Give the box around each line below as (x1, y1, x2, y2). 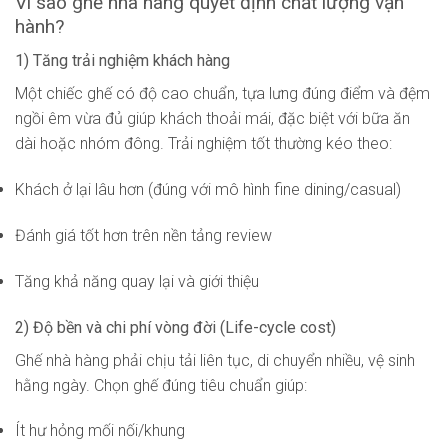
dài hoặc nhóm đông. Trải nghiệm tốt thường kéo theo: (15, 134, 392, 154)
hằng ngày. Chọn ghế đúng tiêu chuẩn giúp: (15, 375, 307, 395)
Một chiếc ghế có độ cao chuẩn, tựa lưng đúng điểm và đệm (15, 84, 430, 104)
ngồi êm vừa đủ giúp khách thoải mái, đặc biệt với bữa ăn (15, 109, 410, 129)
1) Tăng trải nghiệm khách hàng (15, 51, 230, 71)
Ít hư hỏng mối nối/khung (15, 421, 185, 441)
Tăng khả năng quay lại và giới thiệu (15, 271, 259, 291)
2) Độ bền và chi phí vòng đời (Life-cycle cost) (15, 317, 336, 337)
